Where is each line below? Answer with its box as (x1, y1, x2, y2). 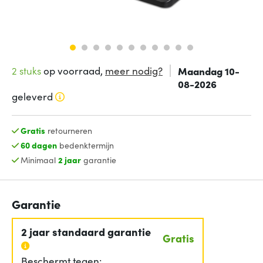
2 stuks (12, 63, 41, 77)
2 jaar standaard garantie (21, 224, 151, 239)
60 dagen (20, 139, 57, 151)
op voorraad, (41, 63, 105, 77)
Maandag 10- (177, 63, 240, 77)
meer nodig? (105, 63, 163, 77)
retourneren (45, 124, 92, 137)
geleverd (12, 89, 53, 103)
